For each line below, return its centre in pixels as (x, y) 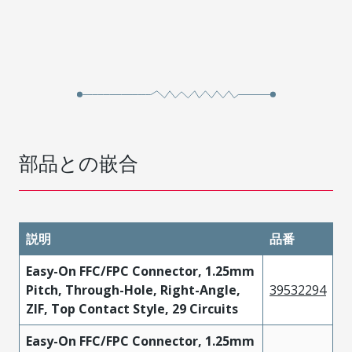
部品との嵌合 (79, 163)
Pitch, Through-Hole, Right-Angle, (133, 290)
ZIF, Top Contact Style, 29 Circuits (132, 309)
